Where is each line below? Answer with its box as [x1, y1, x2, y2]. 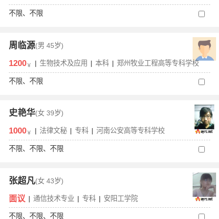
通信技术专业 [33, 194, 74, 202]
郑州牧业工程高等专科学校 [116, 59, 199, 67]
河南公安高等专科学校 [96, 127, 165, 135]
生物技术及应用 [39, 59, 88, 67]
